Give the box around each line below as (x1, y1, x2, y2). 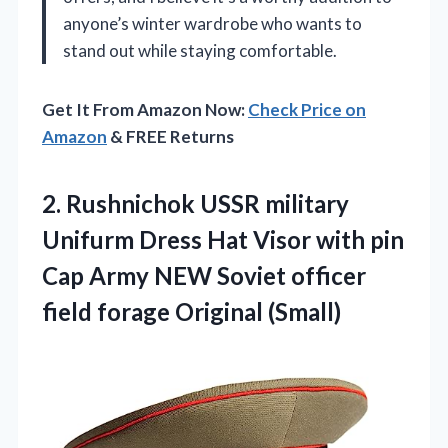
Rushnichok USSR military (66, 188, 349, 218)
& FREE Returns (107, 125, 234, 147)
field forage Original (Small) (42, 296, 341, 326)
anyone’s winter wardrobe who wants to (63, 12, 362, 34)
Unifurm (42, 224, 134, 254)
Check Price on (248, 98, 366, 120)
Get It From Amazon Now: (42, 98, 248, 120)
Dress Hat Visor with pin (134, 224, 404, 254)
